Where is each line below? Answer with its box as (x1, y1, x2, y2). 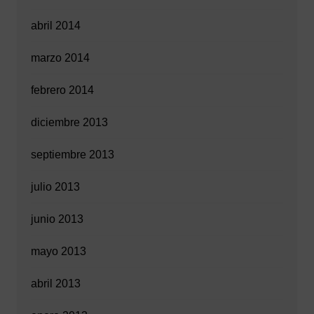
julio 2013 (30, 181, 80, 193)
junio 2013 (30, 213, 83, 226)
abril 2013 (30, 278, 81, 290)
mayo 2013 (30, 245, 86, 258)
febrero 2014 (30, 84, 94, 97)
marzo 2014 (30, 52, 90, 64)
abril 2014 (30, 20, 81, 32)
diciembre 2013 (30, 116, 108, 129)
